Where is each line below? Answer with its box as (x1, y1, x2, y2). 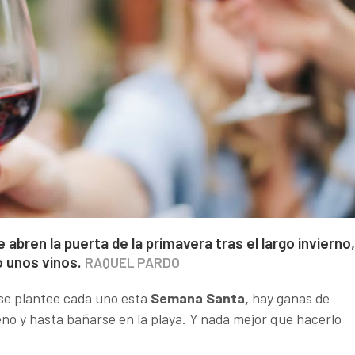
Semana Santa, (151, 289, 249, 307)
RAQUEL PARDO (85, 254, 180, 270)
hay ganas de (249, 289, 330, 307)
